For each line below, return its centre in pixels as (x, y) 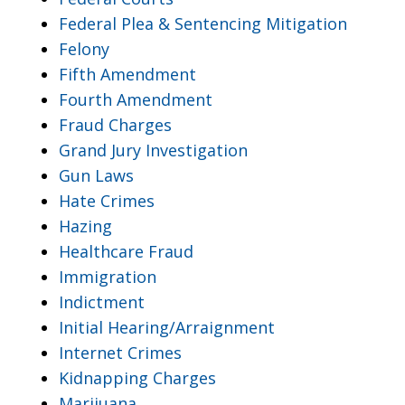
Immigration (108, 276)
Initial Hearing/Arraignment (167, 327)
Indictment (102, 301)
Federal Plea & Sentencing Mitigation (203, 23)
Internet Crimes (120, 352)
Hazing (85, 226)
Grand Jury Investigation (153, 150)
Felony (84, 48)
